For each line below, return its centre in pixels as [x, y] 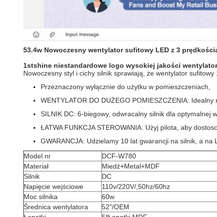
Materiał [36, 166]
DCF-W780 [119, 156]
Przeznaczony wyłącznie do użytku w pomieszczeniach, [125, 87]
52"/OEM [116, 207]
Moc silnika [41, 197]
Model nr [37, 156]
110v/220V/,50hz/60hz [136, 186]
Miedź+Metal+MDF [131, 166]
